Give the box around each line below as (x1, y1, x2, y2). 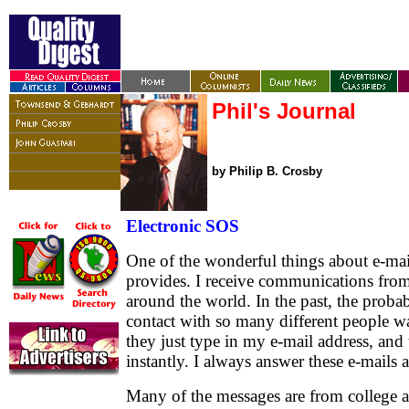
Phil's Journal (212, 99, 356, 123)
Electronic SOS (126, 216, 239, 236)
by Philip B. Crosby (212, 164, 322, 178)
